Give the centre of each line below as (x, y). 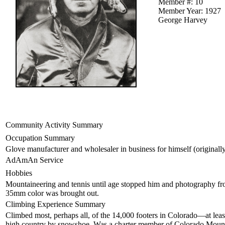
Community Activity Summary (54, 125)
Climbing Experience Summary (55, 204)
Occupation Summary (40, 138)
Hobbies (19, 173)
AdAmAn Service (34, 160)
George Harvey (183, 20)
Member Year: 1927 (190, 11)
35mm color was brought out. (52, 193)
